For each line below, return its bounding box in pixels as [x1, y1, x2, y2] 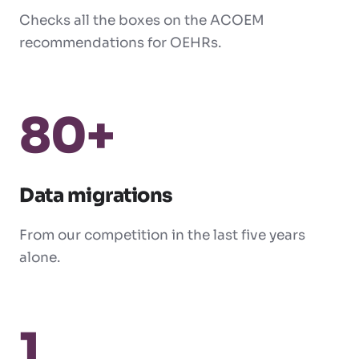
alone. [19, 249, 60, 267]
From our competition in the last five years [19, 227, 305, 244]
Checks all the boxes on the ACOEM [19, 12, 264, 30]
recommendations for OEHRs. [19, 34, 221, 52]
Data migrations [19, 184, 172, 208]
